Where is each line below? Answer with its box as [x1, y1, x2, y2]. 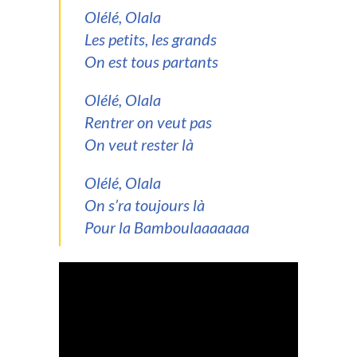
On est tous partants [84, 51, 218, 71]
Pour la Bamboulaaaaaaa [84, 217, 249, 237]
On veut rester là [84, 134, 194, 154]
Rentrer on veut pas [84, 112, 212, 131]
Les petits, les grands [84, 29, 217, 49]
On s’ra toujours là [84, 194, 205, 214]
